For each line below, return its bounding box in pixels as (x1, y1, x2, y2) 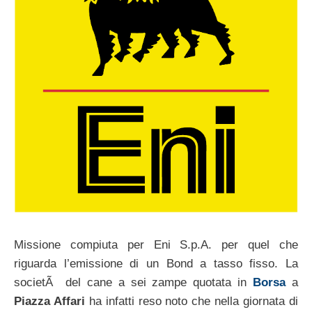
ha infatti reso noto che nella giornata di (84, 295, 299, 308)
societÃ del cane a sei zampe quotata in (14, 276, 253, 289)
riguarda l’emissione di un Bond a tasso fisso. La (14, 257, 298, 270)
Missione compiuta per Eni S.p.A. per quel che (14, 238, 298, 251)
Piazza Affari (14, 295, 85, 308)
